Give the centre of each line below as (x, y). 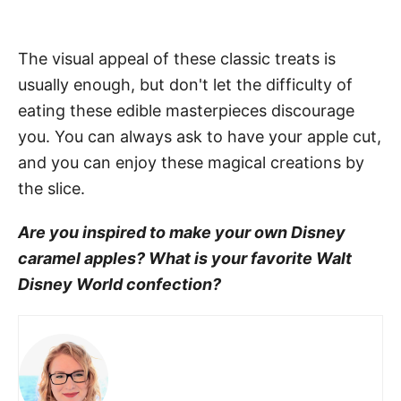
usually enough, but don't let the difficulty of (185, 84)
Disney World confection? (119, 284)
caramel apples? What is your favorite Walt (185, 258)
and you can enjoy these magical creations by (191, 162)
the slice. (51, 188)
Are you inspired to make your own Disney (182, 232)
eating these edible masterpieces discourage (186, 110)
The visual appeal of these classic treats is (177, 58)
